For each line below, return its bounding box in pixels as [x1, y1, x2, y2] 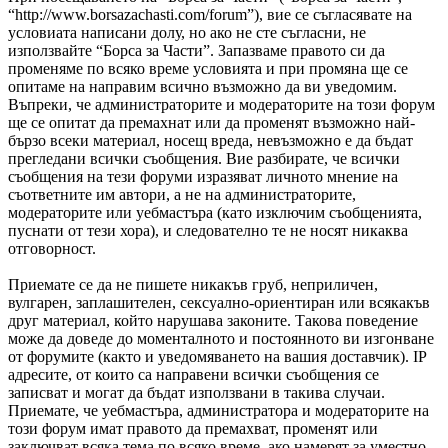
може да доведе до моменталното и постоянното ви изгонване [8, 330, 434, 348]
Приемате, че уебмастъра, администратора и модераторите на [8, 402, 429, 420]
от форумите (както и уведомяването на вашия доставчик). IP [8, 348, 426, 366]
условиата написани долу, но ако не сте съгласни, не [8, 24, 366, 42]
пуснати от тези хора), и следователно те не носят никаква [8, 222, 408, 240]
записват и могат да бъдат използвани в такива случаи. [8, 384, 385, 402]
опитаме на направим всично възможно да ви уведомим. [8, 78, 397, 96]
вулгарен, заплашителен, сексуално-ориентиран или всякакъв [8, 294, 430, 312]
